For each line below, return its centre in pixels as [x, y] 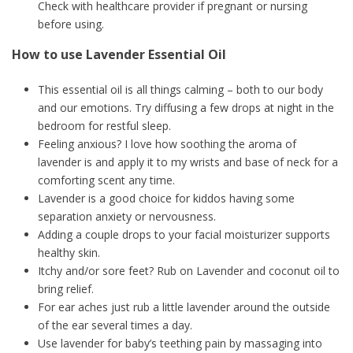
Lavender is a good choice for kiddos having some [166, 199]
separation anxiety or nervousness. [126, 217]
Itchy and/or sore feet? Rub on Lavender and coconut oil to [188, 271]
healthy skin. [69, 253]
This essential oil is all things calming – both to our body [180, 90]
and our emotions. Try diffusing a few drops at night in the [186, 108]
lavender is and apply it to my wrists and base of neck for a [188, 162]
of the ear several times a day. [115, 325]
